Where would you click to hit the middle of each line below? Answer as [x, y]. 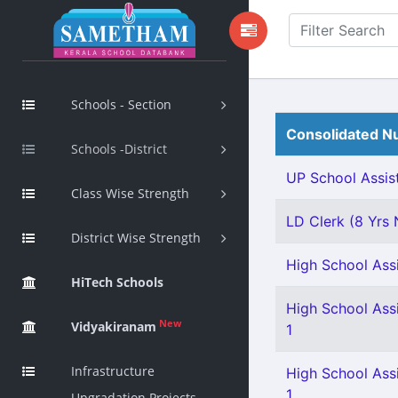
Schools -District [119, 149]
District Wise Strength [136, 238]
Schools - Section [121, 104]
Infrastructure [113, 371]
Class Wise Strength [130, 193]
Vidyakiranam [114, 326]
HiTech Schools [117, 282]
